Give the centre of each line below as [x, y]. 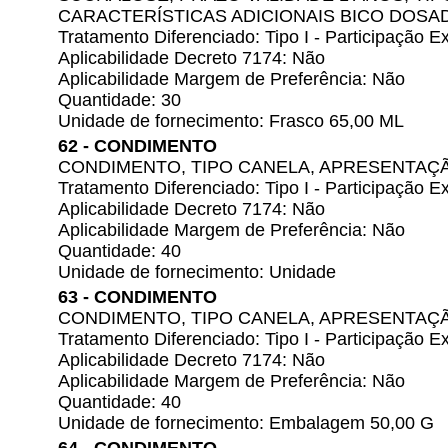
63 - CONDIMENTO [137, 297]
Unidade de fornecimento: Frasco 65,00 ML [231, 121]
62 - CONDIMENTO [137, 146]
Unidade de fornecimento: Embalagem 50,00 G [246, 423]
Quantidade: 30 [119, 100]
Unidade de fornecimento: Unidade [197, 272]
